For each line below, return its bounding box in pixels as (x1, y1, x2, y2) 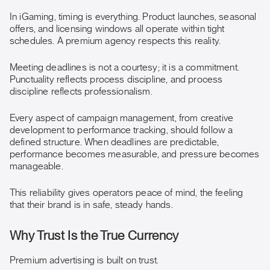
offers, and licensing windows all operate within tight (10, 24, 225, 34)
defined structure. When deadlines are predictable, (10, 137, 219, 147)
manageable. (10, 162, 63, 171)
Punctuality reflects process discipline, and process (10, 75, 223, 84)
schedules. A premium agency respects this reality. (10, 36, 221, 46)
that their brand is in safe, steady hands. (10, 200, 173, 210)
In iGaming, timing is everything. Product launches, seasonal (10, 12, 257, 22)
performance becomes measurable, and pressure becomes (10, 149, 260, 159)
